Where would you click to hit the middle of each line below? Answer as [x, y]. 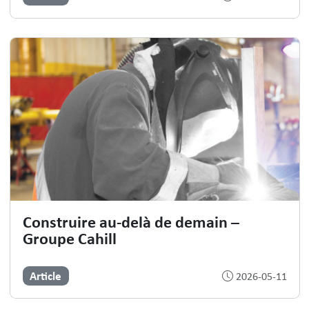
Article [46, 275]
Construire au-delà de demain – [131, 221]
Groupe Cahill [69, 238]
